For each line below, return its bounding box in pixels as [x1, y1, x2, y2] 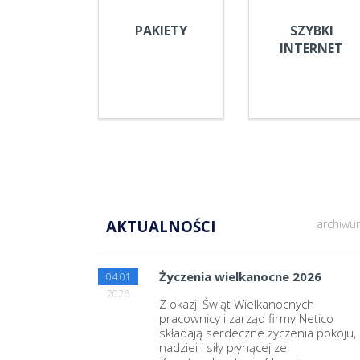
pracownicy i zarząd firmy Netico [158, 310, 333, 327]
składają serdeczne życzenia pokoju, [158, 325, 356, 342]
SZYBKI [289, 21, 333, 39]
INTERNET [280, 39, 343, 57]
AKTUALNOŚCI [106, 216, 216, 237]
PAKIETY [135, 21, 187, 39]
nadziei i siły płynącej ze [158, 339, 287, 356]
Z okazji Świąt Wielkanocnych [158, 296, 314, 313]
